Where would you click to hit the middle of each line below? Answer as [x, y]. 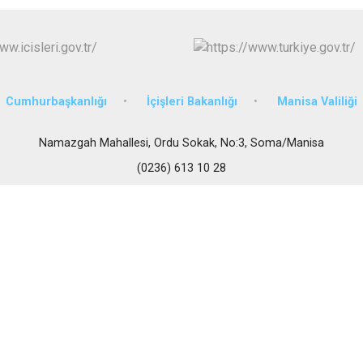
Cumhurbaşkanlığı [56, 101]
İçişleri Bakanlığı [192, 101]
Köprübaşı [311, 57]
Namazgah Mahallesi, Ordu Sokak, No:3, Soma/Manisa [181, 143]
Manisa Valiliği [317, 101]
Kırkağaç [306, 30]
